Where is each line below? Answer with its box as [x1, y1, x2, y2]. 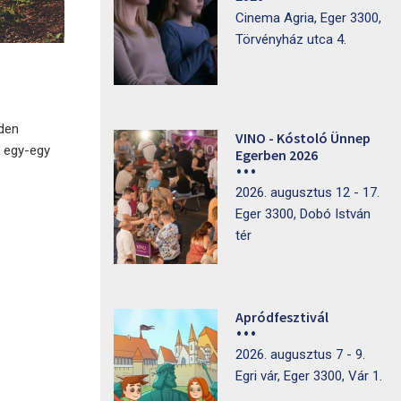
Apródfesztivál [235, 308, 328, 326]
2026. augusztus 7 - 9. [235, 346, 365, 363]
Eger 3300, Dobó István [235, 206, 371, 222]
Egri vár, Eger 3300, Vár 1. [235, 368, 382, 384]
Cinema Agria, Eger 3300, [235, 10, 381, 26]
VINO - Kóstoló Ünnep [235, 129, 371, 147]
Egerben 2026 [235, 146, 318, 164]
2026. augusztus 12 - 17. [235, 184, 380, 200]
